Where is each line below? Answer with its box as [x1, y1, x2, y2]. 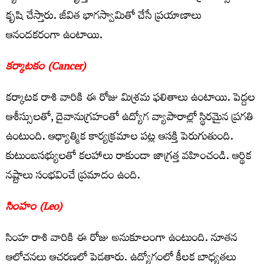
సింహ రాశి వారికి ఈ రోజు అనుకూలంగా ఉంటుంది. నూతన [6, 227, 237, 251]
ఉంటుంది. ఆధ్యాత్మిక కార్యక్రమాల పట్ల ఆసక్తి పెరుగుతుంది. [6, 126, 233, 150]
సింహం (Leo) [6, 196, 62, 220]
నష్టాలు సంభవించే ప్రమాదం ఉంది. [6, 165, 140, 189]
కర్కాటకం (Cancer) [6, 56, 85, 80]
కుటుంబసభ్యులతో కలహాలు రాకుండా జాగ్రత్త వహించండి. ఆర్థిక [6, 146, 252, 169]
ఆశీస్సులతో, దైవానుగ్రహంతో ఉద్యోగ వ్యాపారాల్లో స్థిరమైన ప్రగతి [6, 107, 253, 130]
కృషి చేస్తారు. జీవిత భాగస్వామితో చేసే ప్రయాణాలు [6, 5, 202, 29]
